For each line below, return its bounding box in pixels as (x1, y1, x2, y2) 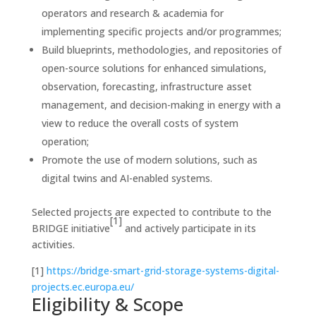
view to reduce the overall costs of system (41, 116, 238, 130)
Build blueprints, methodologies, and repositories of (41, 43, 281, 56)
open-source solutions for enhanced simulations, (41, 61, 267, 75)
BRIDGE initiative (31, 221, 110, 235)
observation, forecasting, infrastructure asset (41, 80, 252, 93)
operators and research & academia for (41, 6, 224, 20)
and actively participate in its (121, 221, 256, 235)
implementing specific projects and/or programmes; (41, 25, 281, 38)
